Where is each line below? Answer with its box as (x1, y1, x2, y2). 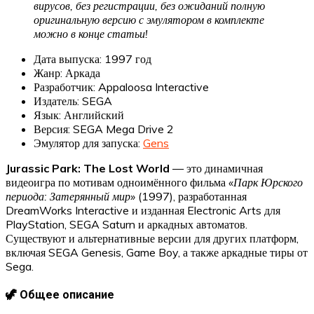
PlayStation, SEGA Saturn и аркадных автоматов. (6, 217, 247, 231)
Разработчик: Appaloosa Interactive (34, 79, 209, 94)
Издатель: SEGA (34, 93, 112, 108)
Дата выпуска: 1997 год (34, 51, 151, 66)
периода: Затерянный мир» (6, 189, 135, 203)
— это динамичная (170, 161, 263, 175)
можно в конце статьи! (34, 26, 148, 41)
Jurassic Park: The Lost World (6, 161, 170, 175)
